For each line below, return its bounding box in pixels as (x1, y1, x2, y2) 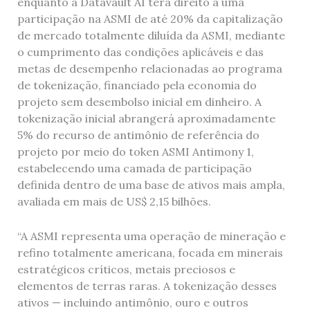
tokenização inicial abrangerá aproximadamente (17, 111, 275, 126)
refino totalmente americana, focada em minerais (17, 245, 283, 259)
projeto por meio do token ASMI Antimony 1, (17, 145, 254, 159)
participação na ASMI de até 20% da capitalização (17, 12, 283, 26)
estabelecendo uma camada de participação (17, 161, 252, 176)
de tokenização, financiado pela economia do (17, 78, 257, 93)
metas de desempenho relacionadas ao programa (17, 62, 282, 76)
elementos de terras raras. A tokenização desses (17, 278, 277, 293)
